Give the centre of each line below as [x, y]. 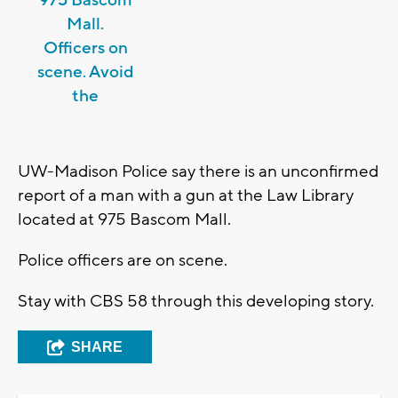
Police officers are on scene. [124, 261]
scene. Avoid [85, 72]
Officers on [85, 48]
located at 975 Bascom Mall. [126, 220]
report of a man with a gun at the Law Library [186, 196]
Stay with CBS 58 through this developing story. [196, 302]
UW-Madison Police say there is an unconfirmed [198, 172]
